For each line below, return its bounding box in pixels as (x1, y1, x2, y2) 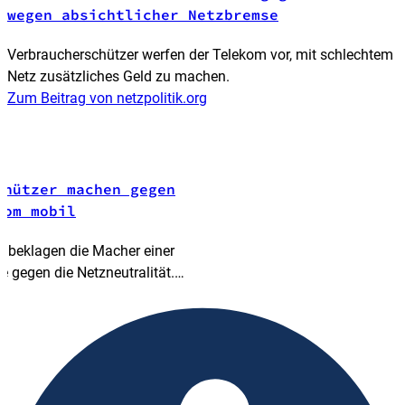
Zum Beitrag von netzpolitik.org (7, 89, 207, 107)
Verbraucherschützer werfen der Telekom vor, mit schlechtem (7, 45, 393, 63)
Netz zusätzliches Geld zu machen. (7, 67, 230, 85)
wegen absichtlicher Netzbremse (7, 5, 278, 24)
